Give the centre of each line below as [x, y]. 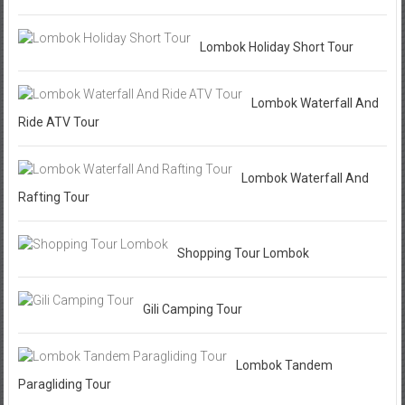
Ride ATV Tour [58, 122]
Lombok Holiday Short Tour [276, 47]
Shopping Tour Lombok [243, 253]
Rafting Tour [53, 197]
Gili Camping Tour [192, 309]
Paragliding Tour [64, 384]
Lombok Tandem [284, 365]
